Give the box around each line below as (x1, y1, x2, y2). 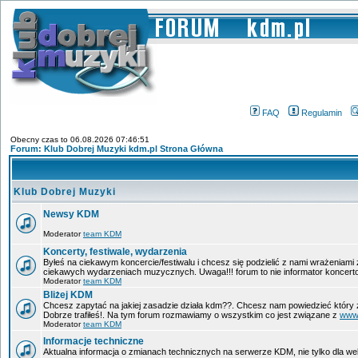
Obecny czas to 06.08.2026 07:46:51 (10, 135, 149, 144)
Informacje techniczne (43, 336, 144, 347)
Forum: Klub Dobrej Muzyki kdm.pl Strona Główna (10, 144, 223, 153)
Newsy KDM (43, 209, 99, 220)
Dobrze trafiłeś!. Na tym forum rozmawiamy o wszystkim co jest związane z (43, 310, 340, 320)
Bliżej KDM (43, 289, 93, 300)
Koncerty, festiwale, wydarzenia (43, 246, 187, 257)
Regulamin (301, 108, 342, 117)
